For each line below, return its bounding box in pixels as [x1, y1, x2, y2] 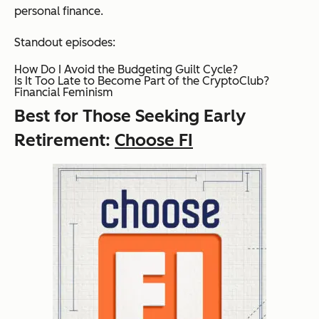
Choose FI [115, 129, 193, 150]
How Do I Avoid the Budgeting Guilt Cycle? [14, 62, 238, 76]
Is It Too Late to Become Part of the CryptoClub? [14, 73, 269, 88]
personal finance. [14, 4, 103, 18]
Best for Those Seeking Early [14, 105, 246, 126]
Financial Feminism [14, 85, 113, 99]
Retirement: [14, 129, 115, 150]
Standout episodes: [14, 35, 115, 49]
